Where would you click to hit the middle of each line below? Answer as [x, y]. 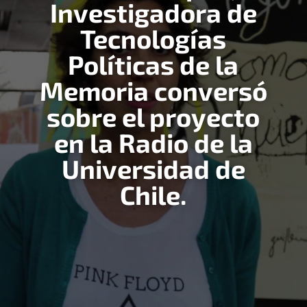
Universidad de [153, 169]
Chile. [153, 195]
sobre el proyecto [153, 117]
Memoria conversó [153, 91]
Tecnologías [153, 39]
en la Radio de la [153, 143]
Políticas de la [153, 65]
